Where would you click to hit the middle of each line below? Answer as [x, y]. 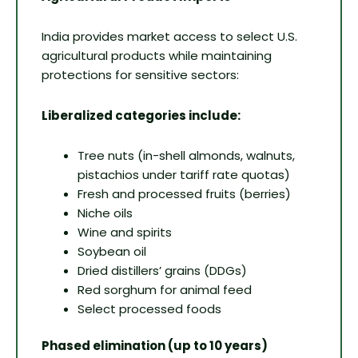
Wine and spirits [125, 232]
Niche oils [105, 213]
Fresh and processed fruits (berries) [184, 193]
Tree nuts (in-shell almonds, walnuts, [186, 155]
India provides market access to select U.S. [169, 37]
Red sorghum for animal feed [165, 289]
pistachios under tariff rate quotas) [184, 174]
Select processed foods [149, 308]
